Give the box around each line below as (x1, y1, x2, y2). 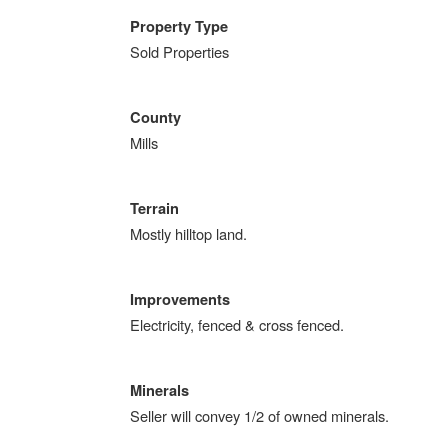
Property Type (130, 16, 228, 37)
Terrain (130, 198, 179, 219)
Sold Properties (130, 41, 229, 62)
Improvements (130, 289, 230, 310)
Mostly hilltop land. (130, 223, 247, 244)
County (130, 107, 181, 128)
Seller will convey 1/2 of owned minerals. (130, 405, 389, 426)
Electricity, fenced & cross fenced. (130, 314, 344, 335)
